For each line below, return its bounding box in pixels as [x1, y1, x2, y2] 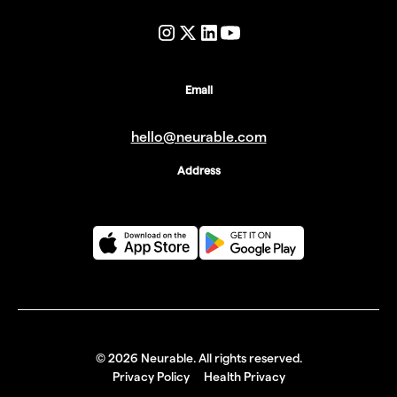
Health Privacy [203, 369, 285, 384]
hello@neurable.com [130, 129, 267, 145]
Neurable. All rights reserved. [137, 350, 302, 365]
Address [176, 164, 221, 177]
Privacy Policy [112, 369, 190, 384]
